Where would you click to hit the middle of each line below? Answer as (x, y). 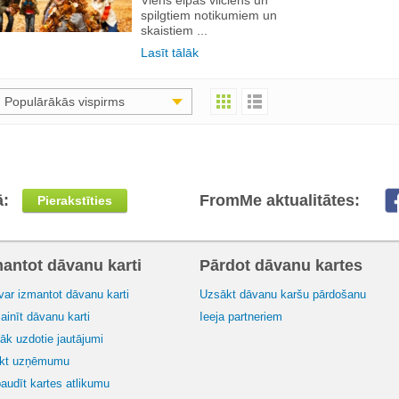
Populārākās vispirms (65, 101)
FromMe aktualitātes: (280, 200)
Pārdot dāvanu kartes (281, 265)
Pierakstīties (75, 200)
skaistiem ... (174, 30)
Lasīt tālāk (170, 52)
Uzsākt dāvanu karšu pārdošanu (283, 294)
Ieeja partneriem (241, 316)
